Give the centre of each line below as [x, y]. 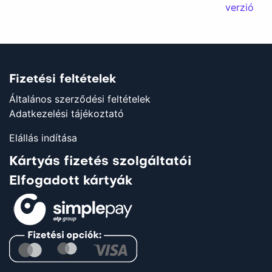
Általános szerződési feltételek [80, 99]
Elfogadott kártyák [71, 181]
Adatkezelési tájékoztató [66, 114]
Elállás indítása [43, 138]
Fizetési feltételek [63, 80]
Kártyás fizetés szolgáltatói [100, 162]
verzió [240, 7]
